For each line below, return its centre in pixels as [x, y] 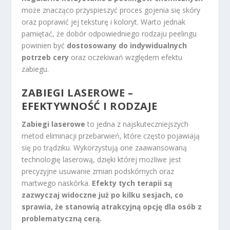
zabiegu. [35, 69]
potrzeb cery [45, 57]
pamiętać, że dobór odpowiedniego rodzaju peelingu [109, 34]
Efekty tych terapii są [132, 183]
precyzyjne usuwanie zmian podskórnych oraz [98, 171]
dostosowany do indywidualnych [127, 46]
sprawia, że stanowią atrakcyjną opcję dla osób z [112, 207]
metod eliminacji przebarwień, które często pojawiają [111, 136]
